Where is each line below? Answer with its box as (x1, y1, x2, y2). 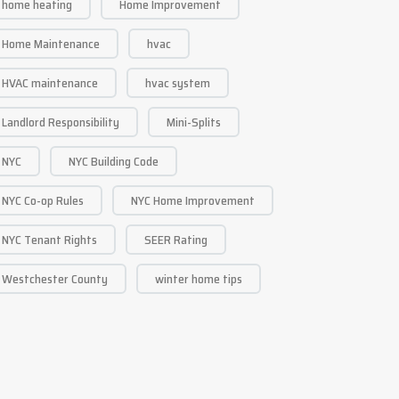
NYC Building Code (69, 151, 159, 171)
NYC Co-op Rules (2, 191, 84, 210)
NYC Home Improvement (131, 191, 255, 210)
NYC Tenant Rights (2, 230, 97, 249)
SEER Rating (144, 230, 208, 249)
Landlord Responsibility (2, 112, 119, 132)
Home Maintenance (2, 34, 100, 53)
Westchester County (2, 269, 108, 289)
